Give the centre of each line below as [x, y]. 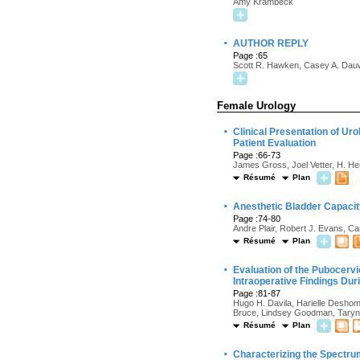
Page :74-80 [257, 219]
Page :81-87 [257, 293]
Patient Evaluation [274, 143]
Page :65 [250, 55]
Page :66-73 [257, 155]
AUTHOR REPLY [271, 43]
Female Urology [256, 106]
